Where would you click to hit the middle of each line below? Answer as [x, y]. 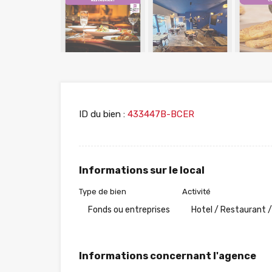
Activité [196, 191]
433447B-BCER [160, 114]
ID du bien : [102, 114]
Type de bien [103, 191]
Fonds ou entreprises [129, 209]
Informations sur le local [142, 170]
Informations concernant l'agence [168, 256]
